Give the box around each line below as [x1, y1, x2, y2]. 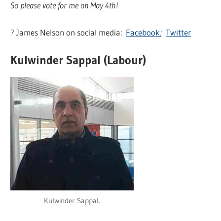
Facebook [126, 27, 160, 37]
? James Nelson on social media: [10, 27, 126, 37]
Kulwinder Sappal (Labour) [10, 53, 147, 68]
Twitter [166, 27, 191, 37]
